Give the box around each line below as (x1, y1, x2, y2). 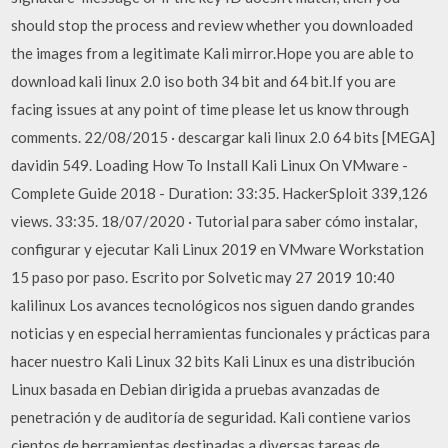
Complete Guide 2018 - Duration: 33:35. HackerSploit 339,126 (11, 184, 429, 202)
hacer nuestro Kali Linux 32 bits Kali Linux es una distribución (11, 352, 416, 370)
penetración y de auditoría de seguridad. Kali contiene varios (11, 408, 412, 426)
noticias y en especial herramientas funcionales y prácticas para (11, 324, 431, 342)
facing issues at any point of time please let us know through (11, 100, 410, 118)
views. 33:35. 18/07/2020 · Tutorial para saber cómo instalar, (11, 212, 418, 230)
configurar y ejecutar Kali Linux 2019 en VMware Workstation (11, 240, 425, 258)
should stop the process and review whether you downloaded (11, 16, 414, 34)
